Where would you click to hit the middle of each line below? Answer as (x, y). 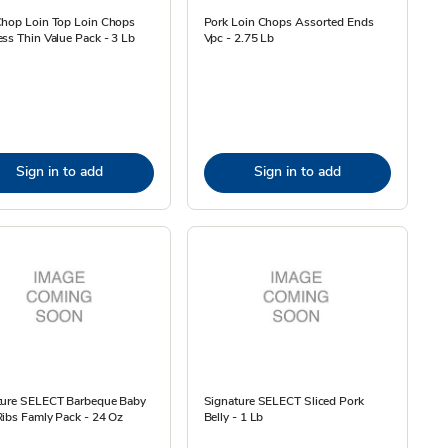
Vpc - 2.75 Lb (239, 38)
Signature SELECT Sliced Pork (283, 401)
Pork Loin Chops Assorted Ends (288, 22)
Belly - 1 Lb (233, 417)
